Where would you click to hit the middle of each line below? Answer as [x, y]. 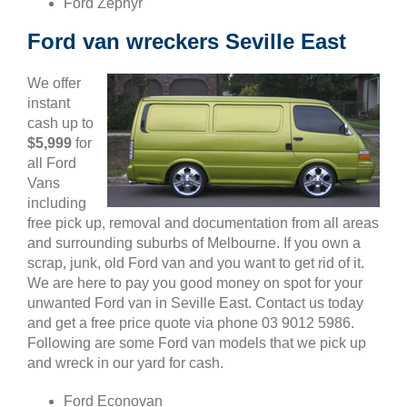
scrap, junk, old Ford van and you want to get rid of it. [196, 263]
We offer [54, 83]
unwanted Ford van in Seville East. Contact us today [195, 303]
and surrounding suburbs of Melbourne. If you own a [194, 243]
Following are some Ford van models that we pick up [197, 343]
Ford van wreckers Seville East [187, 41]
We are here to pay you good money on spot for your [195, 283]
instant [49, 103]
